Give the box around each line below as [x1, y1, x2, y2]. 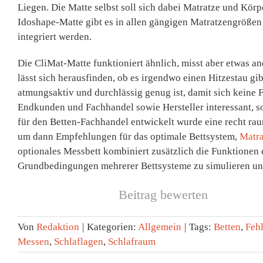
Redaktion [36, 221, 79, 233]
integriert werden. [18, 31, 92, 43]
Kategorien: [87, 221, 138, 233]
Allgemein [138, 221, 181, 233]
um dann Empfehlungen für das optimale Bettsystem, [18, 131, 240, 143]
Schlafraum [108, 236, 156, 248]
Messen [18, 236, 49, 248]
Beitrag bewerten [119, 187, 208, 203]
